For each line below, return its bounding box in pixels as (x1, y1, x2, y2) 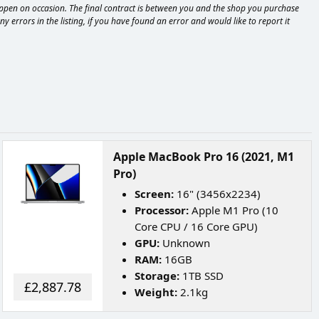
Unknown (159, 236, 211, 250)
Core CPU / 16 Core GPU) (135, 219, 258, 234)
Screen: (135, 187, 174, 201)
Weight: (135, 285, 178, 299)
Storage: (135, 268, 180, 283)
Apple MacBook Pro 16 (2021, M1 (113, 149, 295, 164)
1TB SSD (179, 268, 224, 283)
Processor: (135, 203, 189, 217)
